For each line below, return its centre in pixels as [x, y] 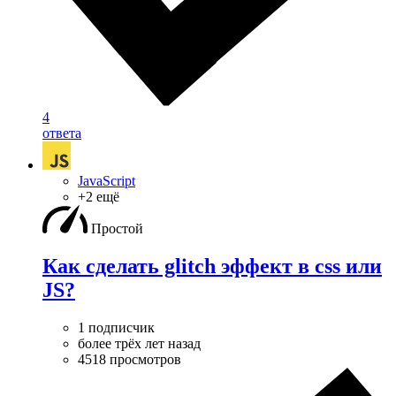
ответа [62, 133]
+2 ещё [99, 196]
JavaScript [107, 180]
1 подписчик [116, 327]
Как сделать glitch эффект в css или [212, 266]
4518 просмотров [129, 359]
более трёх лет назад [139, 343]
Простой [117, 228]
